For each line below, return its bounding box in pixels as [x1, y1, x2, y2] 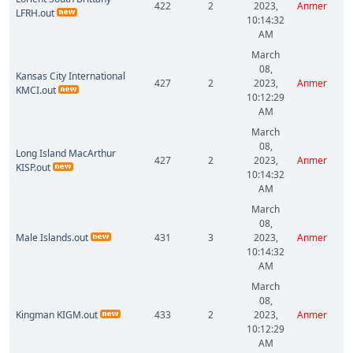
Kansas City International [16, 69, 125, 83]
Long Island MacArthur [16, 147, 116, 160]
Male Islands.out [16, 231, 88, 244]
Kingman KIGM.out [16, 308, 98, 321]
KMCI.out [16, 84, 56, 97]
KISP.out [16, 161, 50, 174]
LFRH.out [16, 6, 54, 20]
